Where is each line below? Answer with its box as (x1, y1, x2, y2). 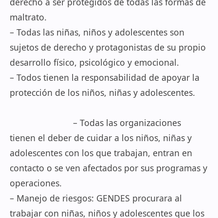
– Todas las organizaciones (10, 117, 181, 128)
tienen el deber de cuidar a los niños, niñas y (10, 132, 192, 144)
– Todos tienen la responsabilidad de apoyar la (10, 72, 200, 83)
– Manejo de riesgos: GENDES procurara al (10, 192, 182, 204)
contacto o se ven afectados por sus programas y (10, 162, 207, 174)
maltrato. (10, 11, 47, 23)
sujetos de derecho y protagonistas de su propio (10, 41, 206, 53)
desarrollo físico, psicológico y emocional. (10, 56, 179, 68)
